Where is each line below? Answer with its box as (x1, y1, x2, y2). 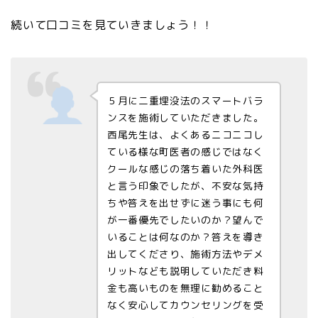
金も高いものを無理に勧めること (106, 280, 264, 295)
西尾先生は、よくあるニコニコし (106, 127, 264, 141)
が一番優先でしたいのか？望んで (106, 212, 264, 226)
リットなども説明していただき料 (106, 263, 264, 278)
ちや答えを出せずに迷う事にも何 (106, 195, 264, 209)
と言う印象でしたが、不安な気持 (106, 178, 264, 192)
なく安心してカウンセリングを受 (106, 297, 264, 312)
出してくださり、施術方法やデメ (106, 246, 264, 261)
